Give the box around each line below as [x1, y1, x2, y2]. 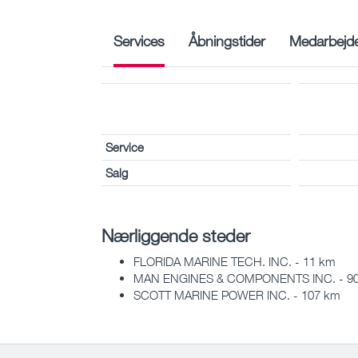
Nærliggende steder [101, 224, 250, 246]
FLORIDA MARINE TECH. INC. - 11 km [133, 254, 336, 269]
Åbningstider [189, 31, 265, 50]
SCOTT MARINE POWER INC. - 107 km [133, 288, 340, 303]
